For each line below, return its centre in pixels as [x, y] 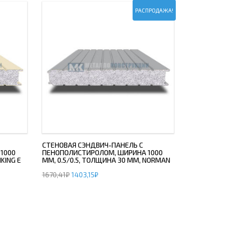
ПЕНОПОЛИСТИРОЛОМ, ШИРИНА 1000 [102, 152]
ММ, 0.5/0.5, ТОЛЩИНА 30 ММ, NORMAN [106, 160]
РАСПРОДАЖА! [154, 10]
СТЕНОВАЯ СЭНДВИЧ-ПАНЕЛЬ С [92, 145]
